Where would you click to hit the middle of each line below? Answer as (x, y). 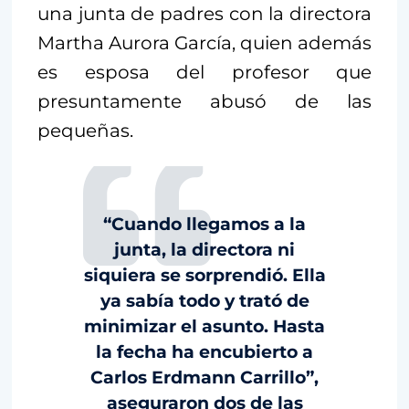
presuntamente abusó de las (204, 102)
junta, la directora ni (204, 250)
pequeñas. (85, 131)
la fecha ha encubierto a (204, 352)
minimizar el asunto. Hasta (204, 327)
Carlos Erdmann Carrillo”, (204, 378)
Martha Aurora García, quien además (204, 43)
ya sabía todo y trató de (204, 301)
